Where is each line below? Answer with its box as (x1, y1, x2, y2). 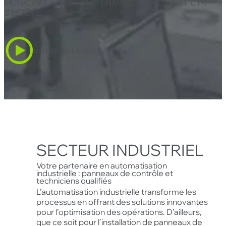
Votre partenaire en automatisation (36, 160, 167, 171)
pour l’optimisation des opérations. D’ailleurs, (36, 206, 202, 217)
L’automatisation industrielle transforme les (36, 186, 196, 197)
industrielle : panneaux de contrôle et (36, 167, 173, 178)
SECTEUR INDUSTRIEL (36, 140, 203, 160)
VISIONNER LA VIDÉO (34, 46, 102, 55)
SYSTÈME (4, 7, 41, 18)
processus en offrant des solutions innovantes (36, 196, 208, 207)
